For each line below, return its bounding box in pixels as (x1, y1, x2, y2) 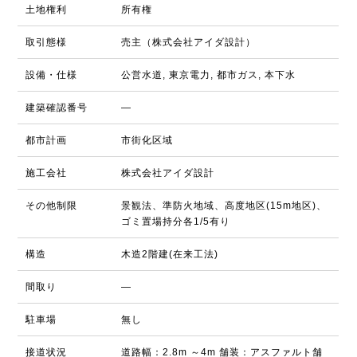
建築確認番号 (25, 102, 88, 113)
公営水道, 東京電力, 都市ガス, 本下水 (121, 69, 296, 80)
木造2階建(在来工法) (121, 249, 219, 260)
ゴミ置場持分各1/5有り (121, 216, 231, 227)
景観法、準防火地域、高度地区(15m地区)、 (121, 200, 328, 211)
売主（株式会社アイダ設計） (121, 37, 257, 48)
